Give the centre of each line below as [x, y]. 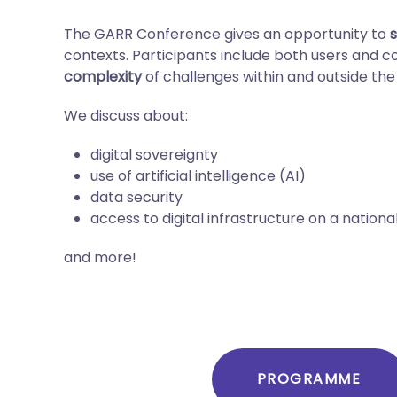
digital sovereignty [154, 155]
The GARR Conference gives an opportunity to [227, 34]
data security [136, 197]
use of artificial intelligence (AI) [198, 176]
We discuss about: [126, 116]
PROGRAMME [309, 379]
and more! [100, 257]
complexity [103, 77]
